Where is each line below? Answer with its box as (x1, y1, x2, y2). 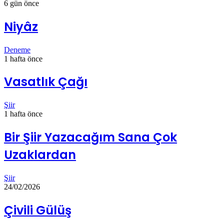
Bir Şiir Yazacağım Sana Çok (4, 129, 177, 146)
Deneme (4, 45, 30, 54)
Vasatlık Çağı (4, 73, 87, 90)
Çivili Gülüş (4, 202, 71, 219)
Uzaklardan (4, 146, 76, 163)
